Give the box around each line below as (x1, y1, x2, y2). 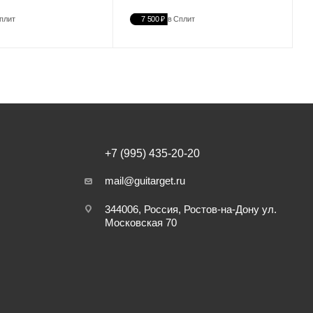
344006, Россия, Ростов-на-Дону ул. (105, 203, 277, 216)
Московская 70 (105, 217, 177, 229)
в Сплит (168, 15, 195, 24)
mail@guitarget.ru (105, 175, 185, 187)
